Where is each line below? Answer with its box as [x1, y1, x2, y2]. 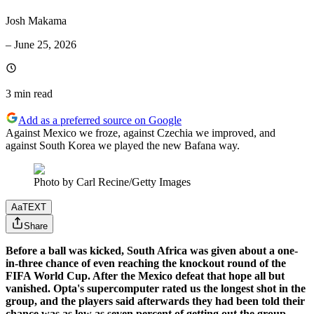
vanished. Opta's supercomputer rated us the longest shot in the [6, 282, 306, 295]
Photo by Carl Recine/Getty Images [34, 176, 191, 189]
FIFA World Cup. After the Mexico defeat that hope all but [6, 270, 285, 282]
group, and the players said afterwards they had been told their [6, 295, 305, 308]
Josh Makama [6, 15, 67, 27]
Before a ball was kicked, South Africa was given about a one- [6, 245, 298, 257]
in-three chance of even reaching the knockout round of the [6, 257, 286, 270]
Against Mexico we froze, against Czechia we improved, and [6, 127, 275, 139]
